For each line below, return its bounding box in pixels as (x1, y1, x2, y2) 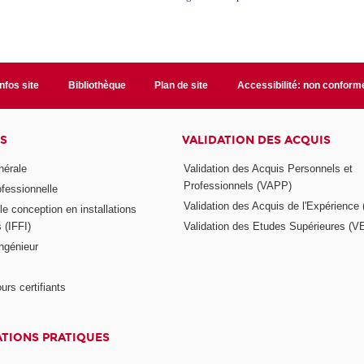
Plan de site (154, 79, 209, 91)
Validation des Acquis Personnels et (183, 162, 353, 175)
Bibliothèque (67, 79, 126, 91)
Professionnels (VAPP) (183, 180, 292, 193)
